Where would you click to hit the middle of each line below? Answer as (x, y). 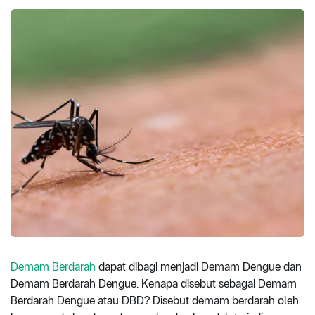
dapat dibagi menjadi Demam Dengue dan (199, 266)
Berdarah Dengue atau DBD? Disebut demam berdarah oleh (155, 300)
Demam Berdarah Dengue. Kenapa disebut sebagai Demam (154, 283)
